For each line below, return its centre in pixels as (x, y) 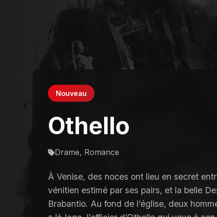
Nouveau (71, 93)
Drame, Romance (87, 152)
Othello (89, 126)
